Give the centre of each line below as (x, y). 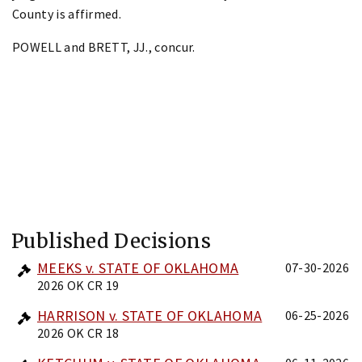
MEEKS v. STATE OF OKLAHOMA (138, 267)
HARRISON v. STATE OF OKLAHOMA (150, 315)
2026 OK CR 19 (78, 285)
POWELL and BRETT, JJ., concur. (104, 46)
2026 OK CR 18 (78, 333)
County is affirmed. (67, 13)
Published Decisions (112, 241)
